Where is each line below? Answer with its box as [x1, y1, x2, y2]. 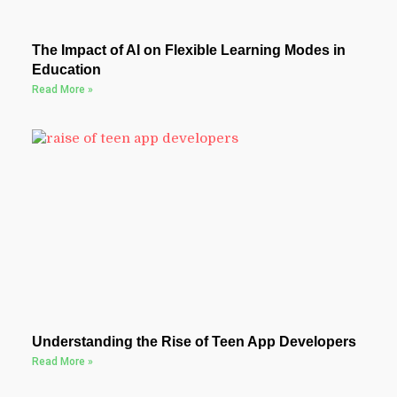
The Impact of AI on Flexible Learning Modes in [31, 42, 346, 58]
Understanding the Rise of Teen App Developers [31, 334, 356, 350]
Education [31, 61, 101, 77]
